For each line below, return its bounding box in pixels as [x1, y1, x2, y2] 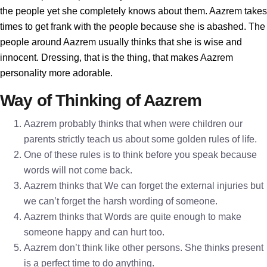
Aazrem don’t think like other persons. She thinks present [24, 243, 263, 253]
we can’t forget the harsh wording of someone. [24, 196, 218, 206]
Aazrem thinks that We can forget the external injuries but [24, 181, 263, 191]
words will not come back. [24, 165, 132, 175]
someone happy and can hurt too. [24, 227, 164, 237]
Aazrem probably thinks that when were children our [24, 119, 243, 129]
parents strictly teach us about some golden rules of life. [24, 134, 257, 144]
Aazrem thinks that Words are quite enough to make [24, 212, 241, 222]
